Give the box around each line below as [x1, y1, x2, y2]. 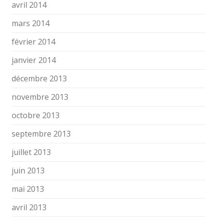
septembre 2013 [12, 128, 71, 139]
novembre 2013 [12, 92, 68, 102]
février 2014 [12, 36, 55, 47]
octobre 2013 [12, 110, 60, 121]
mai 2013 [12, 184, 44, 194]
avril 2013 [12, 202, 46, 213]
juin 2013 [12, 165, 45, 176]
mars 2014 [12, 18, 49, 29]
